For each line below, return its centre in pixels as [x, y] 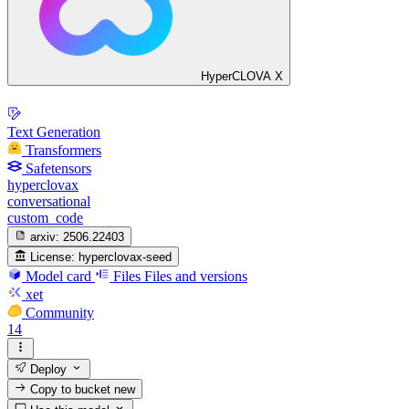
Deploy [47, 369]
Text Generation [54, 131]
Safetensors [58, 168]
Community [60, 313]
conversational [49, 201]
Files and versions [196, 277]
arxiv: [45, 236]
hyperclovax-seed [126, 257]
